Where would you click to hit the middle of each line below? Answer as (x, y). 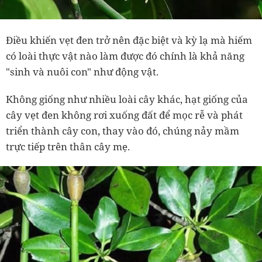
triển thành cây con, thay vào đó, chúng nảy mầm (123, 131)
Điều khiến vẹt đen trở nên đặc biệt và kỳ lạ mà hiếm (129, 40)
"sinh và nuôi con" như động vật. (82, 72)
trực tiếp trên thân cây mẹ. (68, 147)
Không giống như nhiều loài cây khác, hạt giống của (127, 99)
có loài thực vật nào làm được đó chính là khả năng (125, 56)
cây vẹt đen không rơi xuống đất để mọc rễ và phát (124, 115)
